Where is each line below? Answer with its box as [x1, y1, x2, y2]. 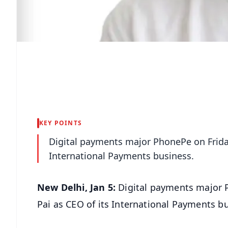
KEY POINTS [39, 118, 82, 127]
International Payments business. [49, 149, 194, 162]
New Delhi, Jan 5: [37, 181, 116, 193]
